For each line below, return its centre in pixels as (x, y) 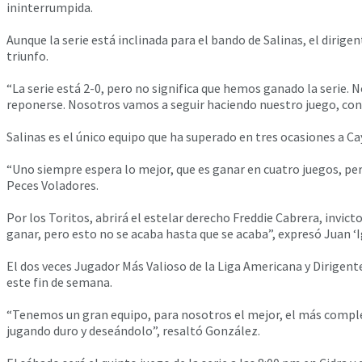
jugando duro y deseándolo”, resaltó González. (133, 330)
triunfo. (27, 55)
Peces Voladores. (53, 185)
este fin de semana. (59, 282)
